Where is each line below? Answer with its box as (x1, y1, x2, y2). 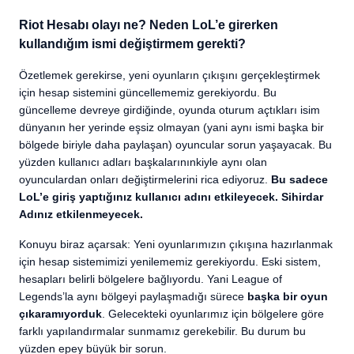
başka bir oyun (247, 290, 328, 303)
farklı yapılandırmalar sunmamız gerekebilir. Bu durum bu (19, 325, 306, 337)
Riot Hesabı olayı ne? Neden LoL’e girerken (19, 18, 278, 32)
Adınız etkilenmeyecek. (19, 208, 143, 220)
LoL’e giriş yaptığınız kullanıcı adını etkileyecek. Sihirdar (19, 190, 323, 203)
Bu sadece (268, 173, 328, 186)
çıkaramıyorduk (19, 307, 102, 320)
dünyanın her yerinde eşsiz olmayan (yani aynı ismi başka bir (19, 121, 324, 134)
